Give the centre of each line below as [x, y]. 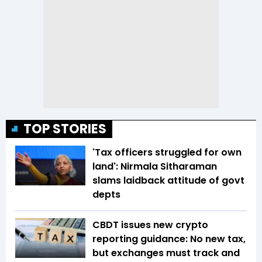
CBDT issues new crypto [150, 225]
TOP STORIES [65, 129]
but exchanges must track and [166, 253]
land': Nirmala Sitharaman [155, 167]
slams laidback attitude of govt [168, 181]
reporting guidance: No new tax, [169, 239]
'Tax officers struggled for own [167, 153]
